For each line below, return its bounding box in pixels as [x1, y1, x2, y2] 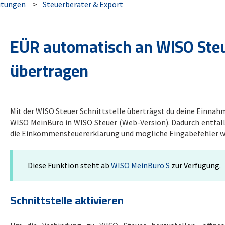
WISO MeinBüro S [110, 160, 170, 171]
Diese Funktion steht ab [27, 160, 111, 171]
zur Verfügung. [169, 160, 221, 171]
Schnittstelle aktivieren [10, 189, 124, 211]
